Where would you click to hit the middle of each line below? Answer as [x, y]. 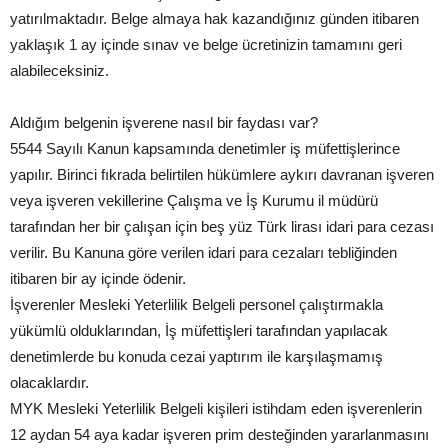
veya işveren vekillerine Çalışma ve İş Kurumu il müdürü [194, 200]
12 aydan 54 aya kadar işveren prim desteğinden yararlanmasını [219, 434]
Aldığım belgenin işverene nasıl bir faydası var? [164, 122]
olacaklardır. [49, 382]
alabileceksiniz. [59, 70]
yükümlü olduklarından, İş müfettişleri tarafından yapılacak [199, 330]
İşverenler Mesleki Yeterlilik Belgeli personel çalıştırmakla [196, 304]
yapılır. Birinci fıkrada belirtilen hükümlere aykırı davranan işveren [222, 174]
